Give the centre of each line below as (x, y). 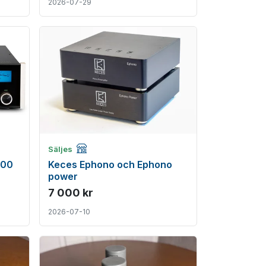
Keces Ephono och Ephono (110, 164)
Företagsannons (118, 145)
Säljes (61, 149)
